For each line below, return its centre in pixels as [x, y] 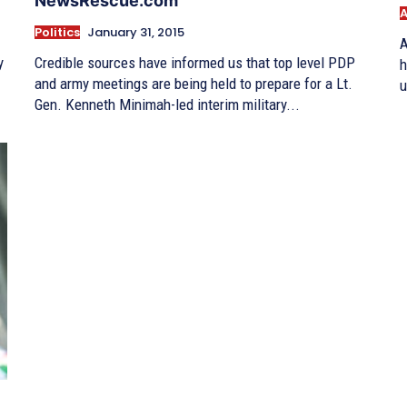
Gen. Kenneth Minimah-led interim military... [167, 105]
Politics [57, 33]
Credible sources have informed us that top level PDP [195, 63]
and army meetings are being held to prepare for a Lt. [194, 84]
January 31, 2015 [136, 33]
